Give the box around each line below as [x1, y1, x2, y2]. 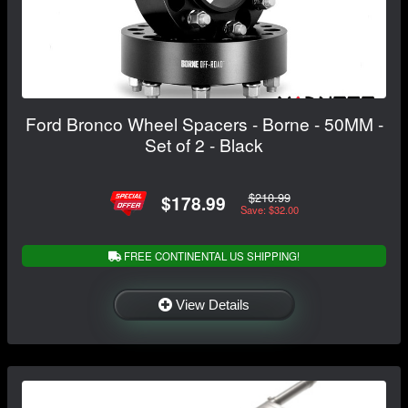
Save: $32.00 [240, 202, 299, 218]
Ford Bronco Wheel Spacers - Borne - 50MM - [25, 110, 383, 136]
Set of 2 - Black [145, 131, 263, 157]
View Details [176, 296, 250, 312]
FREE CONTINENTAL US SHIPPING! [121, 248, 300, 263]
